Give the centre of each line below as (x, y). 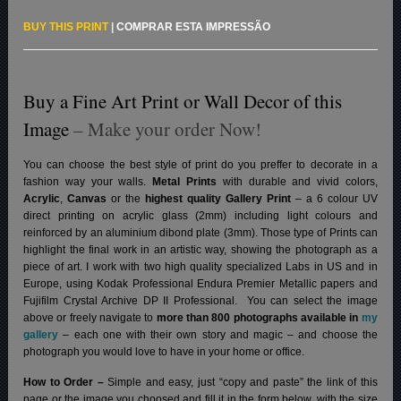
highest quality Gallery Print (218, 199)
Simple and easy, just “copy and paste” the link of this (243, 383)
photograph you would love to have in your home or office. (164, 352)
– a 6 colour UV (334, 199)
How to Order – (66, 383)
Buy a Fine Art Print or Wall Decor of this (183, 102)
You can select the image (312, 301)
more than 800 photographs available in (259, 318)
